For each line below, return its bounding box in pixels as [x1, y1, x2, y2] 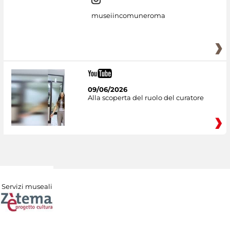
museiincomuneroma [91, 11, 165, 20]
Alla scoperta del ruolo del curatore [87, 93, 204, 102]
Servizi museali [1, 182, 52, 191]
